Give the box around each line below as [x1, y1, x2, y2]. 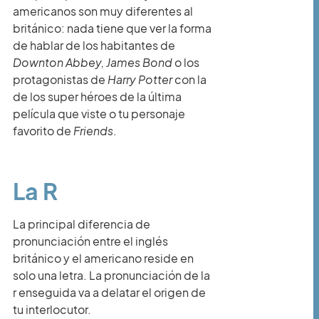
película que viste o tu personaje [13, 106, 185, 122]
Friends [71, 123, 113, 139]
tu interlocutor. [13, 301, 91, 317]
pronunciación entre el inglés [13, 233, 168, 249]
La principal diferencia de [13, 216, 150, 231]
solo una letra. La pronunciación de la [13, 267, 210, 283]
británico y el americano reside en [13, 250, 194, 266]
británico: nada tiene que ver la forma [13, 21, 211, 36]
